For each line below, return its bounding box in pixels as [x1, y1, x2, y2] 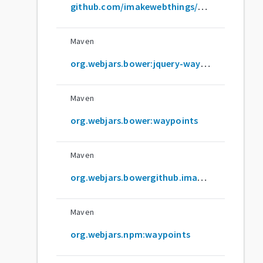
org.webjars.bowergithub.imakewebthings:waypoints [197, 171, 207, 183]
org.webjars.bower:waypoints [70, 114, 198, 126]
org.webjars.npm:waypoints [70, 228, 190, 240]
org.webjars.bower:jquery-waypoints [200, 57, 210, 69]
